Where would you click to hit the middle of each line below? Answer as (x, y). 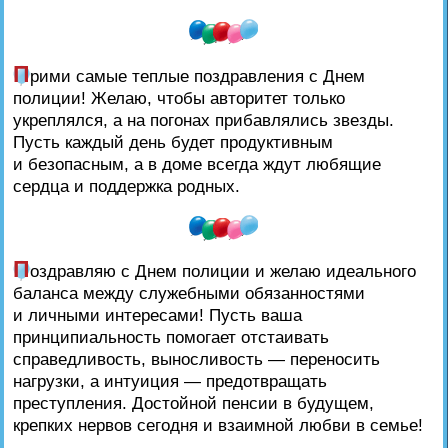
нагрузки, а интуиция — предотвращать (169, 381)
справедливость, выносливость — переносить (196, 359)
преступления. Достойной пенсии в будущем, (193, 403)
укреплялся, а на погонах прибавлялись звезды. (203, 119)
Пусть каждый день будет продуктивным (172, 141)
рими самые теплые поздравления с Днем (197, 75)
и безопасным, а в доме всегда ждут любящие (196, 163)
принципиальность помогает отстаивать (170, 337)
